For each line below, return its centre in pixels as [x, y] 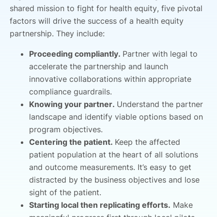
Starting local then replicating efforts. [100, 205]
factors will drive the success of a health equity [97, 21]
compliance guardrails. [70, 91]
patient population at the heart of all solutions [114, 154]
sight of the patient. [65, 192]
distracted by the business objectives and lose [114, 179]
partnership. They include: [57, 33]
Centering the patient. [72, 142]
